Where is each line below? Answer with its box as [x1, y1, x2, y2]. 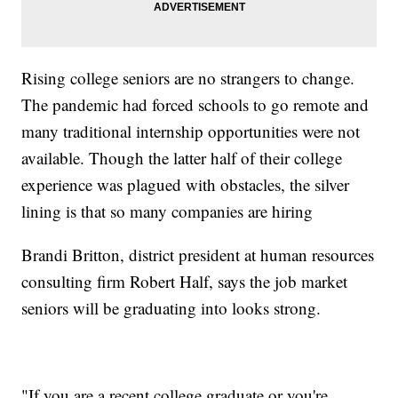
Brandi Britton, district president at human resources [21, 243, 375, 266]
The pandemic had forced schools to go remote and [21, 92, 370, 115]
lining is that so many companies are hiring [21, 199, 314, 222]
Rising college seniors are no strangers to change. [21, 66, 355, 89]
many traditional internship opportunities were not [21, 119, 361, 142]
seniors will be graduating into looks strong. [21, 296, 322, 319]
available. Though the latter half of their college [21, 146, 343, 169]
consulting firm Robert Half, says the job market [21, 269, 348, 292]
